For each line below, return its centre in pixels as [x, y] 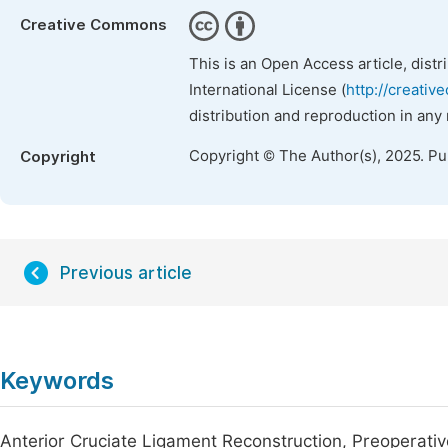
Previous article [126, 273]
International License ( [267, 90]
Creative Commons [93, 25]
